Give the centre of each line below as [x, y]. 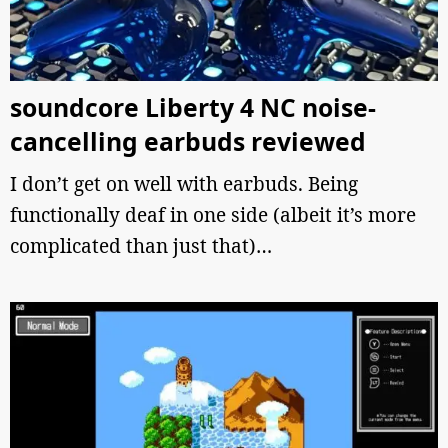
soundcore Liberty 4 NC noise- [193, 107]
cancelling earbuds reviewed [188, 141]
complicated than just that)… [141, 246]
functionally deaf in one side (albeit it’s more [213, 215]
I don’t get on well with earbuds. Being [184, 184]
